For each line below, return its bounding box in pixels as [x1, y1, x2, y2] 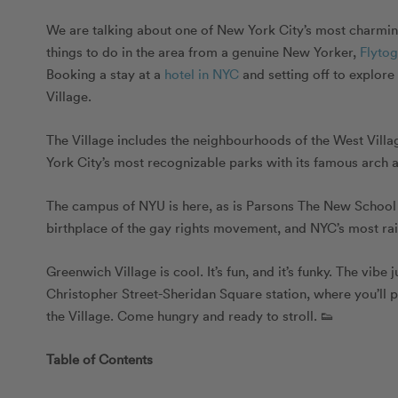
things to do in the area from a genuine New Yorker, [46, 43, 360, 61]
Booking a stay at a [46, 65, 164, 84]
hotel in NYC [164, 65, 239, 84]
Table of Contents [46, 350, 153, 369]
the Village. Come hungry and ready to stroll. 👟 [46, 306, 334, 325]
